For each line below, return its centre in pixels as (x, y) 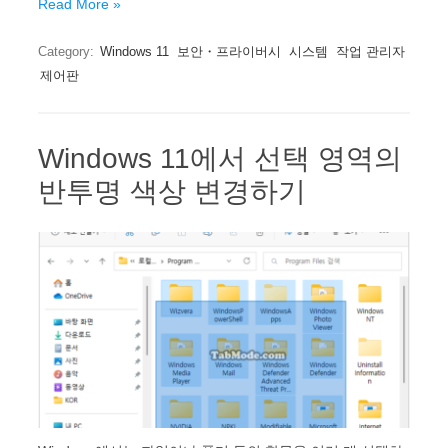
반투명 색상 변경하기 (172, 192)
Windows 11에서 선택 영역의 (220, 159)
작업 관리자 (370, 52)
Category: (68, 52)
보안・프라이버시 (229, 52)
